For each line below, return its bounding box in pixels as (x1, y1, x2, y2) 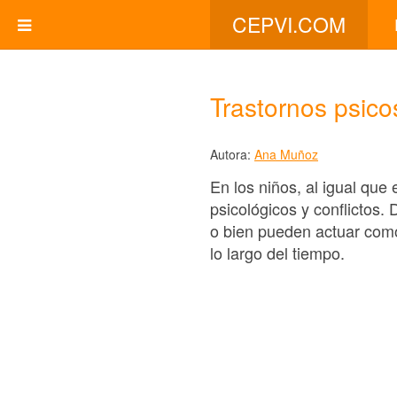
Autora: (210, 145, 254, 163)
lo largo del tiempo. (210, 240, 345, 264)
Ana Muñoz (254, 145, 318, 163)
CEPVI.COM (232, 10, 346, 39)
